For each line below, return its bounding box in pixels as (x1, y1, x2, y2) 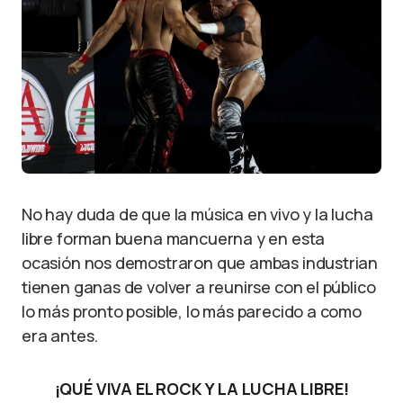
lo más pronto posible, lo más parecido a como (22, 300, 362, 323)
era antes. (22, 325, 99, 347)
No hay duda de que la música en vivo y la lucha (22, 203, 373, 226)
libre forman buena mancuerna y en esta (22, 228, 326, 250)
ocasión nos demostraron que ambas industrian (22, 252, 379, 274)
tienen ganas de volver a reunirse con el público (22, 276, 376, 299)
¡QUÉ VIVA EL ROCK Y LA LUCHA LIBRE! (54, 378, 349, 400)
